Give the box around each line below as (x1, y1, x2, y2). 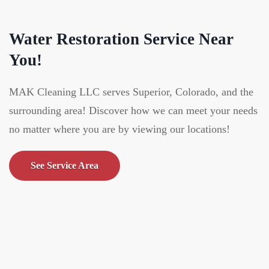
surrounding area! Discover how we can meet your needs (9, 104, 258, 117)
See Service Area (31, 160, 98, 171)
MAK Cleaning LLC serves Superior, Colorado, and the (9, 86, 253, 98)
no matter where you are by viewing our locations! (9, 123, 233, 136)
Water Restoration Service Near (9, 30, 234, 49)
